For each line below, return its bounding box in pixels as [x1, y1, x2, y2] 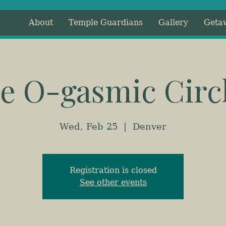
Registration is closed [69, 165, 157, 175]
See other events [79, 178, 147, 187]
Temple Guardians [69, 18, 143, 27]
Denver [133, 121, 166, 132]
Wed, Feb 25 [60, 121, 118, 132]
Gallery [158, 18, 188, 27]
